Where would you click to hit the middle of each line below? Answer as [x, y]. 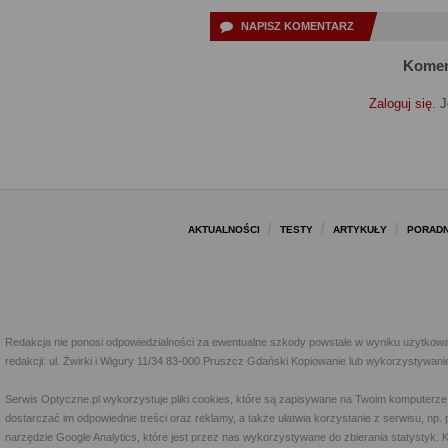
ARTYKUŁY [360, 229]
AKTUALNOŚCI [224, 229]
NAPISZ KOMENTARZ [297, 26]
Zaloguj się [400, 103]
